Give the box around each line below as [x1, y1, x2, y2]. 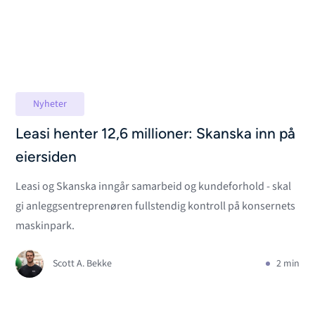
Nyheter [33, 97, 67, 111]
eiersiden [15, 150, 77, 165]
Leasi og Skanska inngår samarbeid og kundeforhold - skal [15, 179, 292, 194]
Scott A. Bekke [53, 257, 112, 271]
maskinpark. [15, 218, 75, 233]
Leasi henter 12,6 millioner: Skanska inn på [15, 127, 296, 142]
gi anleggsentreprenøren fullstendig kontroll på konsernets [15, 198, 296, 214]
